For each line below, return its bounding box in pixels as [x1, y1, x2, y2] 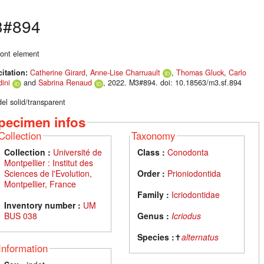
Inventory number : [4, 199, 81, 212]
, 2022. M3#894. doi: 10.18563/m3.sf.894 [103, 77, 242, 88]
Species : [137, 231, 175, 243]
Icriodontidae [171, 189, 220, 201]
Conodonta [167, 146, 209, 159]
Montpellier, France [4, 178, 76, 190]
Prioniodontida [167, 167, 222, 180]
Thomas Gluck [176, 67, 224, 78]
